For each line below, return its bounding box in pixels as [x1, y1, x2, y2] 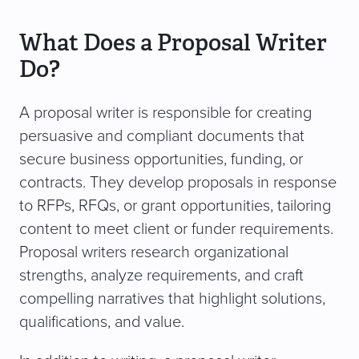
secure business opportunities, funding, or [19, 150, 303, 170]
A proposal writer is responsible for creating [19, 103, 312, 123]
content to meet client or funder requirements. [19, 220, 333, 240]
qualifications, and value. [19, 313, 184, 333]
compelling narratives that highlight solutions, [19, 289, 325, 309]
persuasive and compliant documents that [19, 127, 305, 147]
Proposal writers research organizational [19, 243, 288, 263]
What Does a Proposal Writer [19, 28, 327, 58]
